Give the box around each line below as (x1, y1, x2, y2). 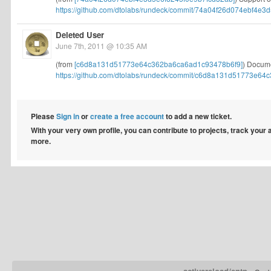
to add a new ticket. (164, 111, 232, 122)
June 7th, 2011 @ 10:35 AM (56, 41, 147, 51)
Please (31, 111, 56, 122)
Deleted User (56, 29, 104, 41)
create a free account (90, 111, 164, 122)
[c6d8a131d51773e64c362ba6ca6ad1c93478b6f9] (74, 59, 243, 69)
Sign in (56, 111, 79, 122)
